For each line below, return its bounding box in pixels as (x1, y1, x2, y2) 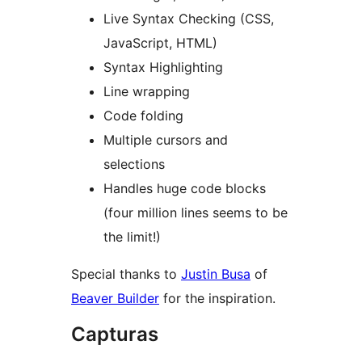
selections (103, 156, 165, 173)
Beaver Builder (71, 290, 159, 307)
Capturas (71, 322, 158, 347)
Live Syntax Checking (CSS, (103, 11, 274, 27)
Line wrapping (103, 83, 190, 100)
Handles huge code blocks (103, 180, 266, 197)
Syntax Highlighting (103, 59, 223, 76)
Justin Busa (181, 266, 250, 283)
